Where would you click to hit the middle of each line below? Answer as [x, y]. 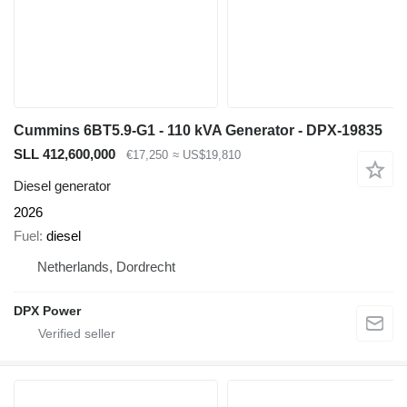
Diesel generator [62, 185]
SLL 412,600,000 [65, 154]
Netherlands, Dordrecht [106, 267]
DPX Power [47, 311]
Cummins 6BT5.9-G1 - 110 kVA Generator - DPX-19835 [198, 131]
